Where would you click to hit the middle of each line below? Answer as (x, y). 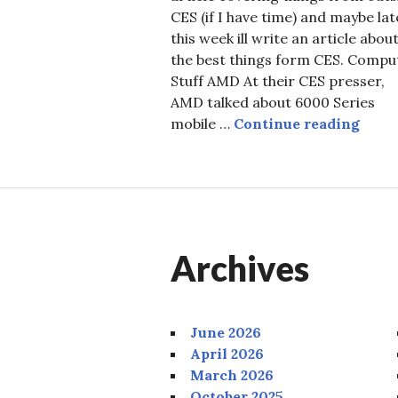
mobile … (202, 123)
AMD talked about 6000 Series (273, 102)
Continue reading (297, 123)
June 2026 (226, 332)
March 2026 (232, 374)
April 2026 (227, 353)
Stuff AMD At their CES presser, (278, 80)
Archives (240, 268)
